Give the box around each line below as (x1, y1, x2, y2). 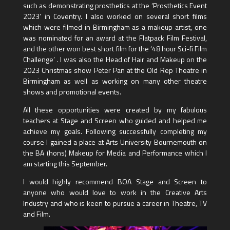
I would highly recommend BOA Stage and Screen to (23, 176, 207, 187)
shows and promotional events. (23, 86, 121, 98)
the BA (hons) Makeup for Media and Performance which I (23, 147, 207, 159)
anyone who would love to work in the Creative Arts (23, 187, 207, 198)
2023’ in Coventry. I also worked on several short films (23, 11, 207, 22)
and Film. (23, 208, 50, 220)
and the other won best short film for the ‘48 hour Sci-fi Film (23, 43, 207, 54)
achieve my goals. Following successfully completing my (23, 126, 207, 137)
